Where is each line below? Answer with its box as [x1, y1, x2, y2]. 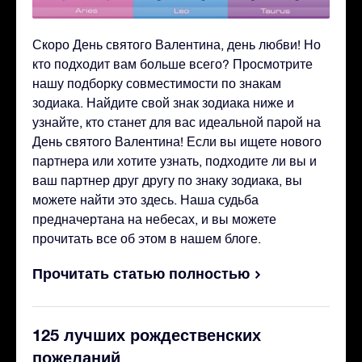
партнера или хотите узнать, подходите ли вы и [32, 153, 317, 168]
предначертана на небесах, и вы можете [32, 211, 276, 226]
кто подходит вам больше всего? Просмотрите [32, 56, 313, 71]
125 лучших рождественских [32, 324, 261, 344]
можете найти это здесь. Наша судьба [32, 192, 259, 207]
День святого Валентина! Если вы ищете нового [32, 133, 322, 149]
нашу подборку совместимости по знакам [32, 75, 281, 90]
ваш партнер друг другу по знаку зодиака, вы [32, 172, 302, 187]
